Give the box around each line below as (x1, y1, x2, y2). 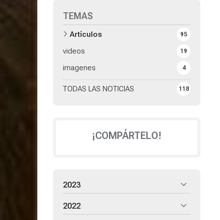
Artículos (70, 30, 102, 39)
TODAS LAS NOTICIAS (63, 84, 134, 94)
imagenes (63, 63, 96, 73)
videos (63, 47, 85, 56)
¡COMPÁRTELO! (92, 130, 162, 142)
